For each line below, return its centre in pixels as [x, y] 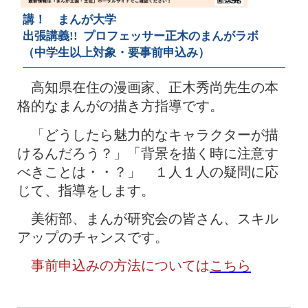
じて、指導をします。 [86, 190]
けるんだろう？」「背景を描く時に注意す [148, 153]
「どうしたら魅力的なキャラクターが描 [148, 134]
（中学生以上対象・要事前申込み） [116, 53]
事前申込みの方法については [113, 266]
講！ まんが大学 [69, 20]
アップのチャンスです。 [93, 237]
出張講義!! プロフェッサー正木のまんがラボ [146, 36]
